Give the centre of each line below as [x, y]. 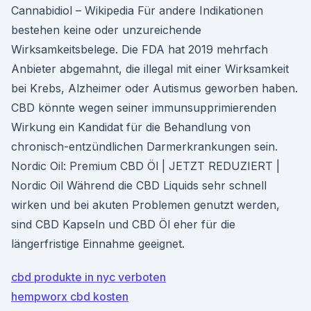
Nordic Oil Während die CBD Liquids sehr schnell [139, 185]
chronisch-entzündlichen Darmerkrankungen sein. [144, 146]
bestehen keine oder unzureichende [106, 30]
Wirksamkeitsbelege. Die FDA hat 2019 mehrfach [140, 49]
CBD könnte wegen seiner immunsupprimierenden [144, 108]
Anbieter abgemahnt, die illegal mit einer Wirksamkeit [150, 69]
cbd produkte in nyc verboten [89, 277]
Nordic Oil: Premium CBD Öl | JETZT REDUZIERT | [145, 166]
